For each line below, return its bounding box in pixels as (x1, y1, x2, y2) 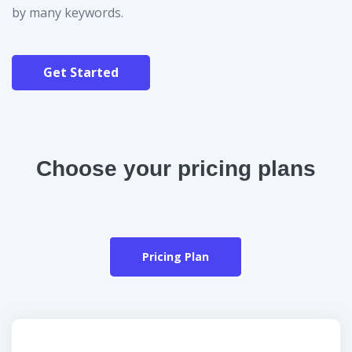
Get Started (43, 64, 119, 81)
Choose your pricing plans (36, 156, 316, 181)
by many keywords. (12, 4, 123, 21)
